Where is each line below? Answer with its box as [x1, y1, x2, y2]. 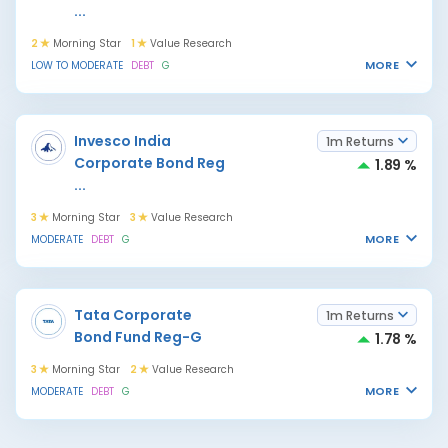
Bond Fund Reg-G [74, 327, 202, 347]
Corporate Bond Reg [74, 153, 225, 173]
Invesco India [74, 131, 171, 151]
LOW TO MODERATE [31, 58, 123, 73]
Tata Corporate [74, 305, 192, 325]
